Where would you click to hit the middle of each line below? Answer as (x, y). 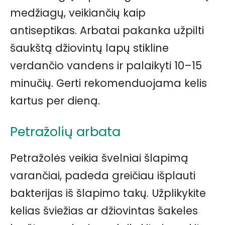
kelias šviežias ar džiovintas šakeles (104, 210)
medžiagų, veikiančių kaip (78, 13)
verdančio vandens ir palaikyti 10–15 (106, 65)
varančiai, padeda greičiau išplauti (103, 175)
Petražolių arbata (65, 131)
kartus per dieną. (55, 100)
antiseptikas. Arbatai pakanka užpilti (107, 30)
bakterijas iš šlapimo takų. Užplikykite (108, 193)
